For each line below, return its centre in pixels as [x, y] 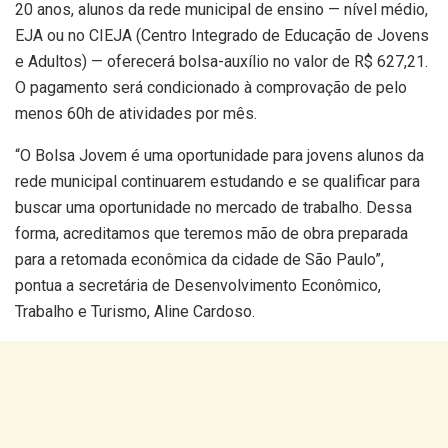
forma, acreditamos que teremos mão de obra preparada [211, 233]
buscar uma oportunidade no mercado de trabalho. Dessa [213, 207]
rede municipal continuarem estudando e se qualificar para [217, 181]
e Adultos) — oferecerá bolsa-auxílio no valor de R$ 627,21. [221, 61]
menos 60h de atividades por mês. [136, 113]
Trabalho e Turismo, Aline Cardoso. [135, 311]
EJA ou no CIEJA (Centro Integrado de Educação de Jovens [222, 35]
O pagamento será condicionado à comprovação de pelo [211, 87]
